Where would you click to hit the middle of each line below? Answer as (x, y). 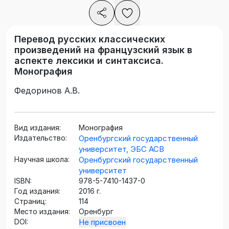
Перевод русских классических (90, 39)
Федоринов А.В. (47, 91)
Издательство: (41, 138)
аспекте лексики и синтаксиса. (89, 61)
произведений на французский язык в (103, 50)
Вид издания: (38, 128)
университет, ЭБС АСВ (121, 149)
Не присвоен (102, 222)
